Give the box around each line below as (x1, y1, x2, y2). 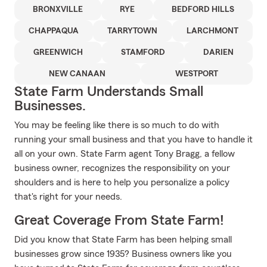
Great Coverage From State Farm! (14, 213, 224, 228)
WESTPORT (175, 70, 218, 78)
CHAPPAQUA (29, 27, 79, 35)
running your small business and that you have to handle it (14, 135, 253, 144)
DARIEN (203, 48, 234, 57)
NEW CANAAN (49, 70, 106, 78)
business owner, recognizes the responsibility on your (14, 163, 230, 173)
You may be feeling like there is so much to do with (14, 120, 219, 130)
